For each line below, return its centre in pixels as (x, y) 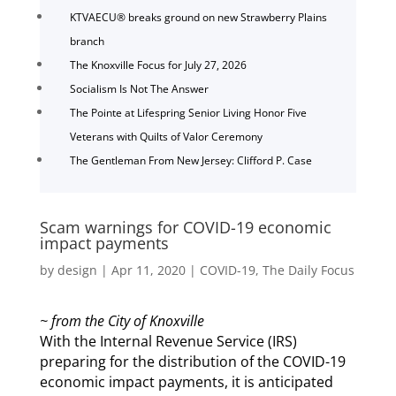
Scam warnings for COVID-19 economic (185, 227)
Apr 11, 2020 (148, 270)
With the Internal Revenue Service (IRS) (168, 341)
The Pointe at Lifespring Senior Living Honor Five (188, 112)
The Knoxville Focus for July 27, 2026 (158, 65)
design (77, 270)
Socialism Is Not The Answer (139, 88)
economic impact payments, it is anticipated (186, 381)
